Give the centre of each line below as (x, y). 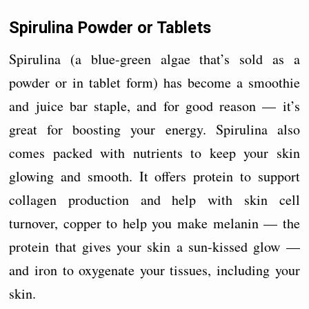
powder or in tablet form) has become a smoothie (154, 82)
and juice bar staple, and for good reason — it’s (154, 106)
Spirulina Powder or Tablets (110, 28)
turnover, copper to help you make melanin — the (154, 223)
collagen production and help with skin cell (154, 199)
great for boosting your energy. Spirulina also (154, 129)
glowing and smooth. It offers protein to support (154, 176)
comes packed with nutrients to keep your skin (154, 152)
